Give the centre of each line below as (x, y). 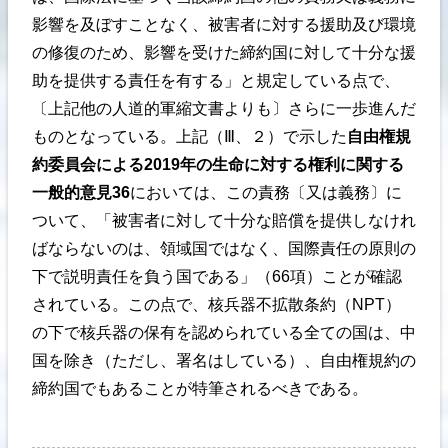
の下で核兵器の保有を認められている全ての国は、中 (224, 333)
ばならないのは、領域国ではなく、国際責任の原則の (224, 249)
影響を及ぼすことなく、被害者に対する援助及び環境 (224, 25)
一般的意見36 (81, 193)
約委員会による (88, 165)
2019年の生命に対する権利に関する (274, 165)
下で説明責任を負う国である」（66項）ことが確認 (217, 277)
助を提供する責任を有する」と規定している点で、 (216, 81)
